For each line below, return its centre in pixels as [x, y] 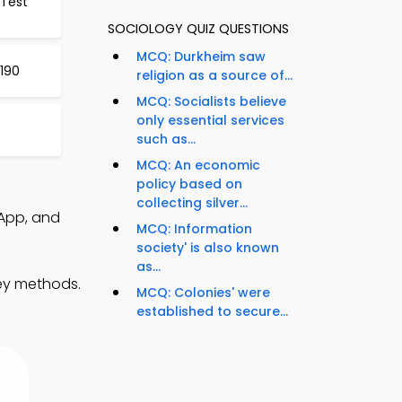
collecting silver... [192, 203]
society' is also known [208, 248]
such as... [166, 140]
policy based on [189, 184]
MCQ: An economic [198, 166]
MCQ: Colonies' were [203, 293]
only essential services [210, 121]
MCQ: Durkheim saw [201, 57]
